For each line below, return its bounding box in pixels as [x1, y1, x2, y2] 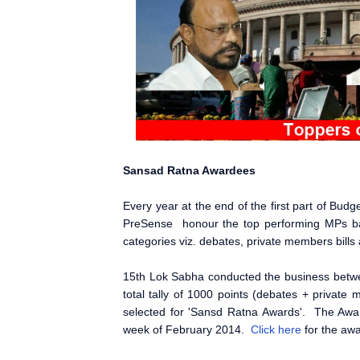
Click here [251, 323, 301, 337]
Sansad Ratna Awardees [123, 164, 256, 178]
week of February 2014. [123, 323, 251, 337]
